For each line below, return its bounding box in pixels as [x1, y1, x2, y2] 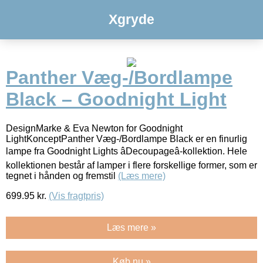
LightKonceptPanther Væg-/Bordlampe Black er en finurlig [6, 133, 247, 144]
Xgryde [109, 12, 154, 27]
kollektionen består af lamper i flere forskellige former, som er [6, 160, 257, 170]
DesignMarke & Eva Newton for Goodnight [6, 123, 183, 133]
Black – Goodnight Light [6, 89, 227, 110]
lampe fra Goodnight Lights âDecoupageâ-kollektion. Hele [6, 146, 247, 156]
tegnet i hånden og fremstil [6, 170, 118, 181]
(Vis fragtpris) [49, 190, 104, 201]
